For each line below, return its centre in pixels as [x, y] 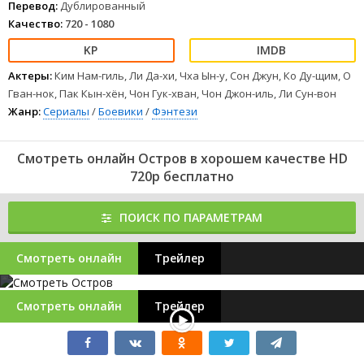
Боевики [121, 111]
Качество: [35, 24]
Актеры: [30, 76]
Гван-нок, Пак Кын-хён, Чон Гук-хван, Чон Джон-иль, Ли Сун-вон [172, 93]
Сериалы [66, 111]
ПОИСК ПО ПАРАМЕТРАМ [191, 217]
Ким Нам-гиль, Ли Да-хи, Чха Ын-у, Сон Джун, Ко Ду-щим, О [203, 76]
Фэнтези [175, 111]
